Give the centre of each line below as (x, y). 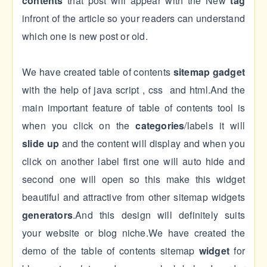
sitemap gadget (209, 72)
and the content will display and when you (152, 144)
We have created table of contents (98, 72)
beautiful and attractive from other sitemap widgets (133, 197)
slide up (41, 144)
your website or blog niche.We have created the (133, 233)
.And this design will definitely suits (159, 215)
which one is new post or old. (85, 36)
